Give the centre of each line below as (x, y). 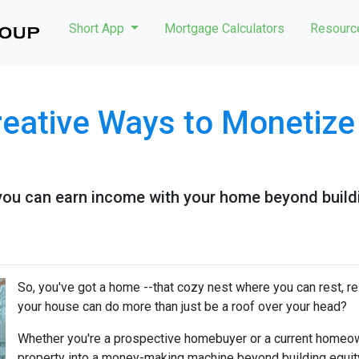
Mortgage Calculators (224, 28)
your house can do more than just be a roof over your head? (182, 307)
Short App (98, 28)
